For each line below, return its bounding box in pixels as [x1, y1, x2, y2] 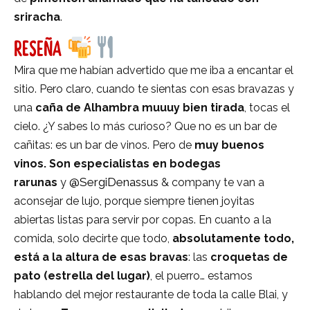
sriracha [14, 10, 60, 24]
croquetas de [210, 250, 288, 264]
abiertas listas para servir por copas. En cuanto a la [14, 213, 271, 227]
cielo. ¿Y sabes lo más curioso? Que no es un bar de [14, 120, 277, 134]
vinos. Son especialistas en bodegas [14, 157, 221, 171]
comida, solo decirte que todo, [14, 232, 172, 246]
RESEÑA [14, 36, 67, 64]
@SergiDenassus [69, 175, 158, 190]
